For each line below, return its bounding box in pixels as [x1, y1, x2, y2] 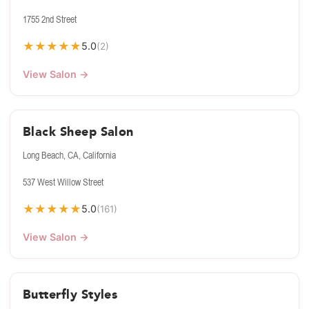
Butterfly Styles [23, 285, 118, 305]
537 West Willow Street [23, 175, 103, 188]
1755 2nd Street [23, 12, 77, 26]
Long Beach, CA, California [23, 148, 116, 162]
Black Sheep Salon [23, 122, 134, 142]
